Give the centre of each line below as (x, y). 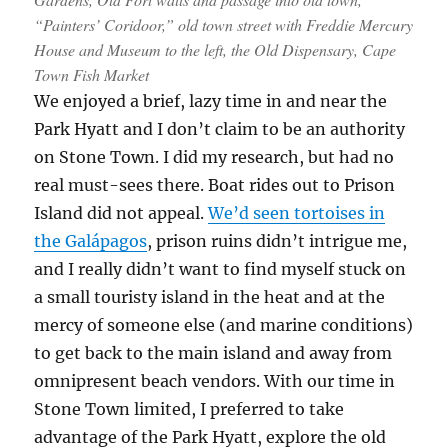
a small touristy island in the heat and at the (210, 296)
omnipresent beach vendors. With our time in (215, 380)
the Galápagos (91, 240)
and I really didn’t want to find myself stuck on (220, 268)
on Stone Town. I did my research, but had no (214, 156)
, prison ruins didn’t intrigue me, (277, 240)
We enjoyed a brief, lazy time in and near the (211, 100)
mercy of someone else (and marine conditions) (224, 324)
